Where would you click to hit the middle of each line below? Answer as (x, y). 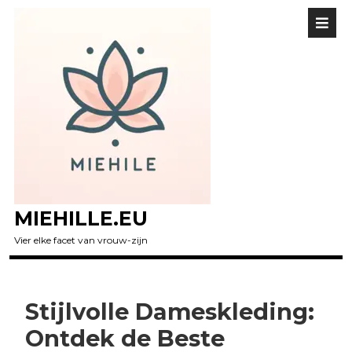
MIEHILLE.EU (81, 218)
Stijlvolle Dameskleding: (170, 312)
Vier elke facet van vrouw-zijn (81, 240)
